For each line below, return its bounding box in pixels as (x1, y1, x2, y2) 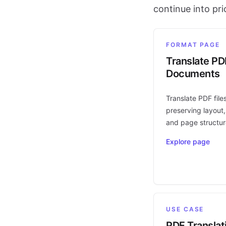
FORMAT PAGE (166, 41, 220, 49)
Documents (166, 68, 220, 80)
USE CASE (166, 205, 204, 213)
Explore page (166, 137, 210, 146)
